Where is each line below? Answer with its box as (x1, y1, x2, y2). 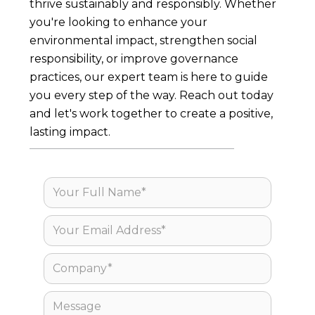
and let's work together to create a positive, (30, 107, 274, 121)
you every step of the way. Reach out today (30, 89, 274, 103)
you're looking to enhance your (30, 15, 208, 30)
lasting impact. (30, 125, 111, 139)
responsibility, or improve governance (30, 52, 239, 66)
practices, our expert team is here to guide (30, 70, 269, 84)
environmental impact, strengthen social (30, 34, 258, 48)
